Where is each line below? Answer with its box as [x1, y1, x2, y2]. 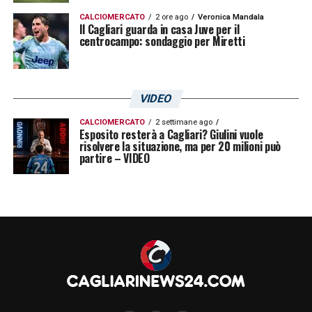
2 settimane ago [155, 117, 212, 127]
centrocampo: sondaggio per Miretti [79, 32, 245, 49]
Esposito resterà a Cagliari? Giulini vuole [79, 125, 263, 143]
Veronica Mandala [197, 12, 264, 22]
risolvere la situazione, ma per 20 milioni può [79, 137, 281, 155]
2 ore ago [155, 12, 188, 22]
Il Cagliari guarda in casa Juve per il [79, 20, 240, 38]
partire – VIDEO [79, 149, 150, 166]
